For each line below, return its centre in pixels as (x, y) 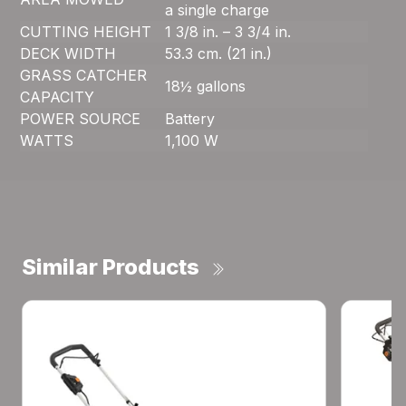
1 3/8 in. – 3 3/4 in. (228, 32)
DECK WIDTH (68, 54)
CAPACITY (58, 97)
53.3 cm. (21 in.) (219, 54)
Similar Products (111, 267)
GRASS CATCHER (84, 76)
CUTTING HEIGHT (86, 32)
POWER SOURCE (81, 119)
